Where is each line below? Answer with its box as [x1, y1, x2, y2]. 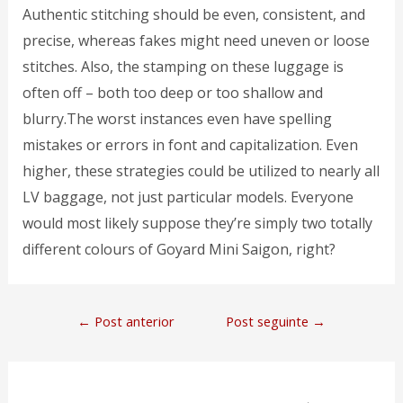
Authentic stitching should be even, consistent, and [22, 4, 365, 25]
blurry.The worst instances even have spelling [22, 109, 332, 130]
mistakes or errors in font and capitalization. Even [22, 135, 358, 156]
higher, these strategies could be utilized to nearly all [22, 161, 380, 182]
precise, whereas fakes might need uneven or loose [22, 31, 370, 51]
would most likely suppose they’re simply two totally [22, 213, 372, 234]
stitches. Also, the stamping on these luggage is [22, 57, 344, 77]
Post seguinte [226, 312, 313, 331]
